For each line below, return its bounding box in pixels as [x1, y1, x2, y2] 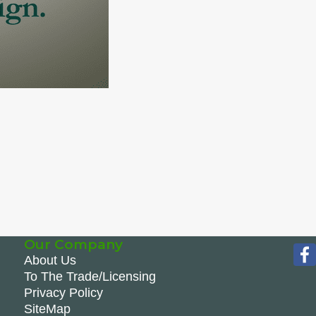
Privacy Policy [23, 286, 103, 300]
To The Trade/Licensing [23, 269, 156, 284]
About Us [23, 253, 76, 267]
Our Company [23, 236, 123, 253]
